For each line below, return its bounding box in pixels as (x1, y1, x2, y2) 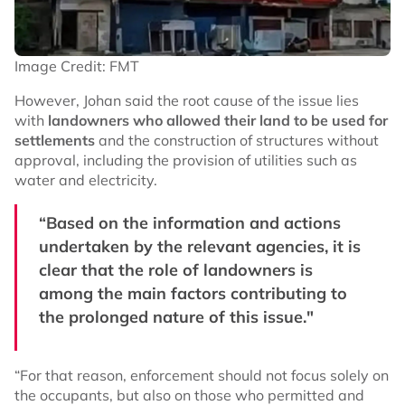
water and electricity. (14, 170, 157, 189)
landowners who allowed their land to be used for (44, 110, 388, 129)
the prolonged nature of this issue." (39, 306, 314, 327)
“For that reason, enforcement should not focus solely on (14, 365, 389, 384)
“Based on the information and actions (39, 212, 341, 233)
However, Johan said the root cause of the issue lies (14, 90, 359, 109)
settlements (14, 130, 95, 149)
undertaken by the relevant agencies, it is (39, 235, 361, 257)
